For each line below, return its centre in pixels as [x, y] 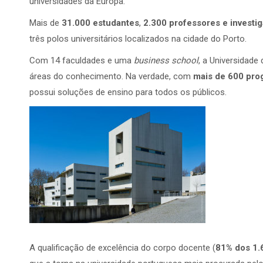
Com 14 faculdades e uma [82, 60]
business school [166, 60]
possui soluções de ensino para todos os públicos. [128, 92]
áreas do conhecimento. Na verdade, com [111, 76]
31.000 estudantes [100, 23]
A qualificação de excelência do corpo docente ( [122, 248]
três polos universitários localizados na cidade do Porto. [138, 39]
